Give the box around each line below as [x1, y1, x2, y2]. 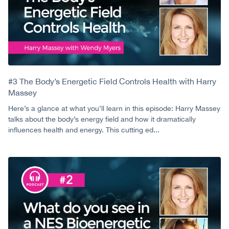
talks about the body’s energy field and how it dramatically [8, 115, 196, 124]
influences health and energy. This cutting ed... [8, 126, 159, 134]
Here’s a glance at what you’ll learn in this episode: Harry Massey [8, 104, 220, 113]
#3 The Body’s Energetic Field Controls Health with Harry [8, 77, 216, 86]
